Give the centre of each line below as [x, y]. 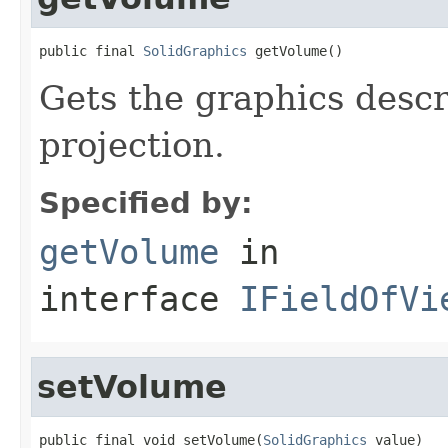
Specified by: [146, 202]
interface [139, 298]
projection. [132, 144]
